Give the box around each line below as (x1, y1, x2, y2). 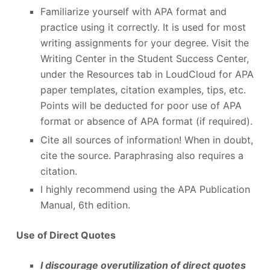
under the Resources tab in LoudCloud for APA (40, 67, 254, 80)
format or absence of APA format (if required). (40, 115, 253, 127)
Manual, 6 (40, 199, 84, 212)
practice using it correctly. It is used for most (40, 20, 246, 33)
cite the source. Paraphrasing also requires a (40, 149, 243, 162)
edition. (93, 199, 130, 212)
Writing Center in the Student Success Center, (40, 52, 249, 64)
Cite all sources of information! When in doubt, (40, 133, 253, 146)
